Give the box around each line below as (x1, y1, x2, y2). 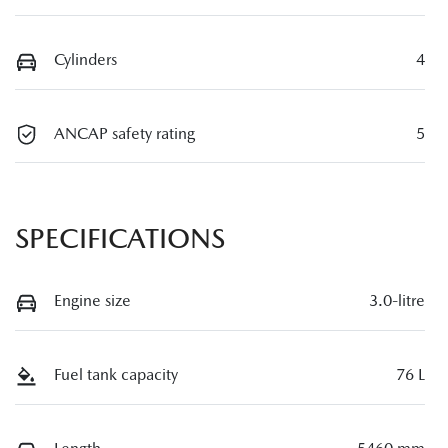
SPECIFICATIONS (15, 222, 225, 255)
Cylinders (54, 50, 117, 70)
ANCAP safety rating (54, 123, 195, 143)
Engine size (54, 291, 131, 311)
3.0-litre (369, 291, 425, 311)
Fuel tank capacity (54, 365, 178, 385)
